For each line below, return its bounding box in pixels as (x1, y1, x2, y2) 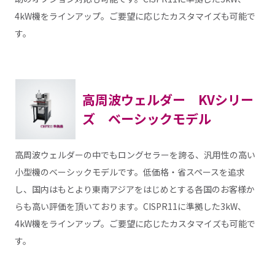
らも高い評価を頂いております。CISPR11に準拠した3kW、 (14, 200, 246, 213)
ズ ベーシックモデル (82, 109, 211, 128)
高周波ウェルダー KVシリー (82, 90, 254, 109)
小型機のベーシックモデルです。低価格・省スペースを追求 (14, 166, 245, 179)
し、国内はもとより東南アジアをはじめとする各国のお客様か (14, 183, 255, 196)
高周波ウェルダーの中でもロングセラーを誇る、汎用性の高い (14, 149, 255, 161)
